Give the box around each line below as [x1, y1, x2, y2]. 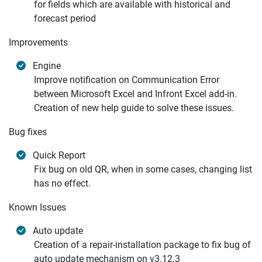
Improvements [9, 37, 68, 48]
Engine [33, 60, 61, 71]
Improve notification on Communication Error [34, 74, 219, 85]
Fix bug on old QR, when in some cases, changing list [34, 164, 252, 175]
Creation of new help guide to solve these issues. [34, 102, 234, 113]
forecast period [34, 13, 96, 24]
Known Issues [9, 202, 66, 213]
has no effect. [34, 178, 91, 189]
